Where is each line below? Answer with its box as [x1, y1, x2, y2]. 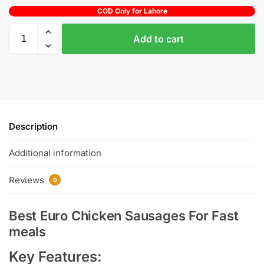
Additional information [9, 147, 101, 159]
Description [9, 121, 58, 132]
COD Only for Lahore [97, 6, 167, 15]
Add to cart [133, 32, 184, 45]
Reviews [9, 174, 47, 186]
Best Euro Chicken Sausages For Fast [9, 207, 239, 223]
